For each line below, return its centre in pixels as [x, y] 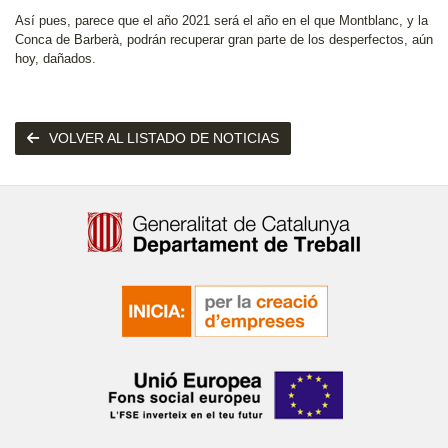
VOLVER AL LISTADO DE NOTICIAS [164, 138]
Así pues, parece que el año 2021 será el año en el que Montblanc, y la [221, 20]
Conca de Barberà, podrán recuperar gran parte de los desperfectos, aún [224, 39]
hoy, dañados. [55, 58]
